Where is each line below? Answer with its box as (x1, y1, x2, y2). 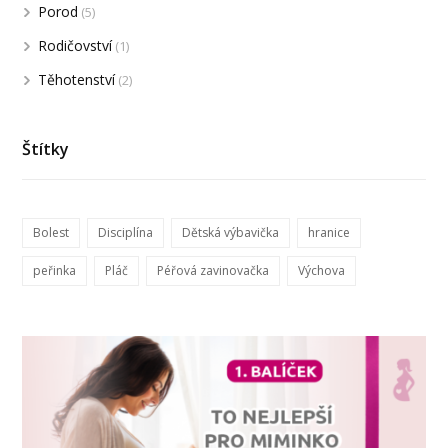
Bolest (33, 224, 70, 242)
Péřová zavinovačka (157, 262, 270, 280)
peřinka (33, 262, 77, 280)
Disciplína (98, 224, 154, 242)
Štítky (22, 138, 70, 161)
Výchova (298, 262, 346, 280)
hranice (308, 224, 351, 242)
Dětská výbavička (182, 224, 280, 242)
